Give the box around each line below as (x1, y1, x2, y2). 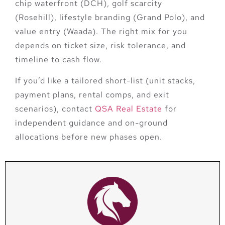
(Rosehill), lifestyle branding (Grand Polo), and (15, 12, 205, 23)
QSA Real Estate (95, 103, 162, 114)
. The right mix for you (96, 26, 187, 37)
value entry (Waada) (15, 26, 96, 37)
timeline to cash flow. (15, 54, 102, 65)
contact (62, 103, 95, 114)
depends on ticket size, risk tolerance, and (15, 40, 186, 51)
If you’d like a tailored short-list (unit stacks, (15, 75, 195, 86)
